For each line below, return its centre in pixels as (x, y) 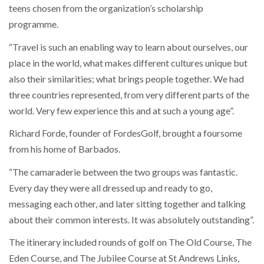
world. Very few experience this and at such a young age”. (121, 110)
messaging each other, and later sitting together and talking (127, 203)
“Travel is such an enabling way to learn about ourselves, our (128, 47)
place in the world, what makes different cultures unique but (128, 62)
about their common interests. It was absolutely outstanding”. (131, 219)
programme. (34, 24)
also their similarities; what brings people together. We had (126, 78)
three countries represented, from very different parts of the (129, 94)
